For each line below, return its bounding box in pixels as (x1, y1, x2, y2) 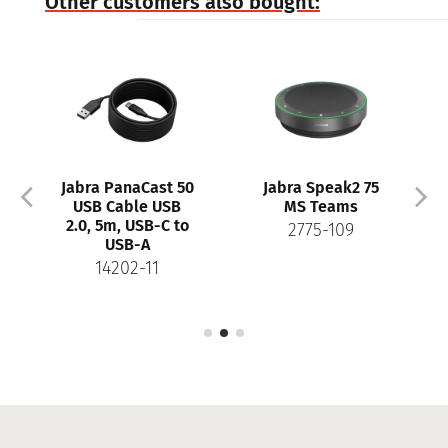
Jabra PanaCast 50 (60, 177, 194, 197)
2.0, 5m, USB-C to (65, 215, 189, 235)
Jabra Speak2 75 (263, 177, 379, 197)
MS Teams (284, 196, 358, 216)
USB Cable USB (73, 196, 181, 216)
